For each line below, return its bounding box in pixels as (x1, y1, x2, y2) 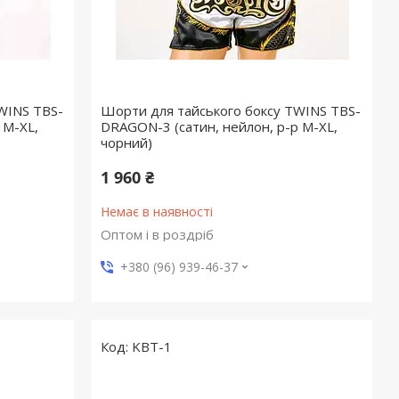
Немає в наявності (101, 203, 214, 221)
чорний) (101, 134, 153, 152)
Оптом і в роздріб (101, 225, 215, 244)
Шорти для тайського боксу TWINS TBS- (101, 102, 362, 120)
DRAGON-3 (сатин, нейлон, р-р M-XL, (101, 118, 338, 136)
